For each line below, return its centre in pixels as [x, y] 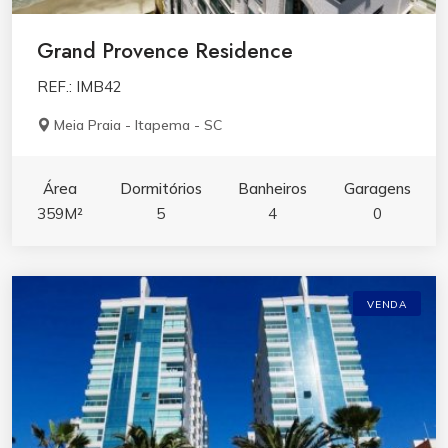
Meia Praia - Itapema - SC [138, 125]
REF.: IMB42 [79, 87]
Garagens [377, 189]
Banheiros [273, 189]
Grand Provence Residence [165, 51]
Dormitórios [160, 189]
